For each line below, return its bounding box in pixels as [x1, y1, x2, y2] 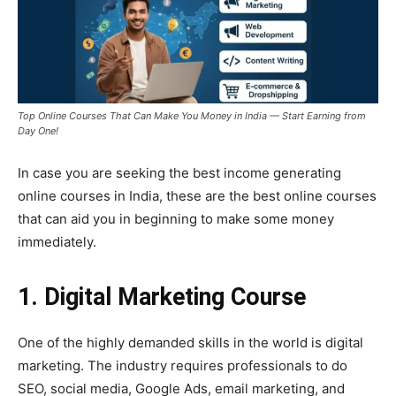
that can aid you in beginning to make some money [18, 209, 334, 227]
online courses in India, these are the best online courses [18, 187, 377, 204]
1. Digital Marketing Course [18, 282, 306, 311]
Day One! [18, 124, 58, 137]
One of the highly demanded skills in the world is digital [18, 333, 363, 351]
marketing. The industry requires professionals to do [18, 356, 347, 374]
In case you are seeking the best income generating [18, 164, 341, 181]
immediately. [18, 232, 96, 250]
